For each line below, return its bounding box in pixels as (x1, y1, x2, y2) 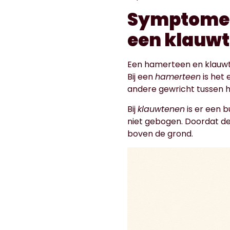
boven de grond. (127, 127, 194, 140)
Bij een (127, 71, 156, 83)
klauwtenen (138, 103, 185, 115)
